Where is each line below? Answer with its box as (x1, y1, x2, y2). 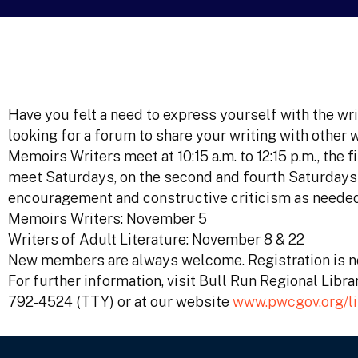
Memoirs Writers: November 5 (8, 210, 207, 227)
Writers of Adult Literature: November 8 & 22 (8, 231, 304, 248)
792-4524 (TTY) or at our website (8, 293, 233, 310)
